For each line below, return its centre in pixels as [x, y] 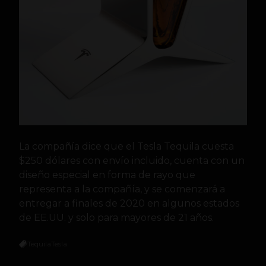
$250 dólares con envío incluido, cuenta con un [132, 161]
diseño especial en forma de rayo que [107, 175]
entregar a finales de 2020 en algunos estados [129, 204]
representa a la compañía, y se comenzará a [122, 189]
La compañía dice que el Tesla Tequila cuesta [126, 147]
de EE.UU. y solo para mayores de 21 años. [116, 218]
